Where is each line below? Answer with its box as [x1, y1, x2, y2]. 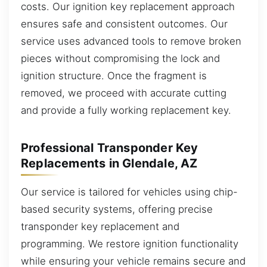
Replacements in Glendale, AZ [21, 156, 198, 170]
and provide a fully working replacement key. [21, 104, 231, 116]
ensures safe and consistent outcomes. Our [21, 17, 228, 30]
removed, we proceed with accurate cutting [21, 86, 226, 99]
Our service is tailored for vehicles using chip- [21, 185, 238, 198]
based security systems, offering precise [21, 203, 213, 215]
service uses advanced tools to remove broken [21, 35, 241, 47]
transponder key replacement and [21, 220, 179, 232]
